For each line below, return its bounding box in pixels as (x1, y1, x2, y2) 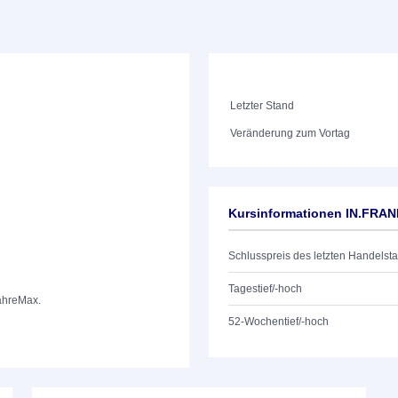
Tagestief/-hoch (228, 283, 302, 295)
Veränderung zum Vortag (230, 127, 351, 139)
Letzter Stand (230, 99, 295, 112)
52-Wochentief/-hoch (228, 315, 329, 328)
